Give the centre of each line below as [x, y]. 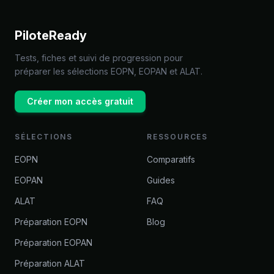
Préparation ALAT [50, 263]
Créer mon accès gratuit [80, 101]
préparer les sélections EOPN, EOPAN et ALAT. [109, 71]
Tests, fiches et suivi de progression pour [99, 58]
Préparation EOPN [51, 222]
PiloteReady [51, 35]
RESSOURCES [177, 137]
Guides [161, 180]
